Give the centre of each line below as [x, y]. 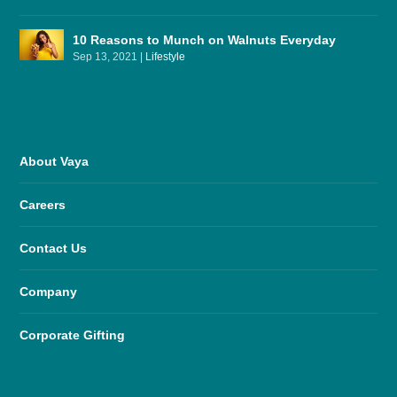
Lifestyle [166, 56]
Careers [43, 204]
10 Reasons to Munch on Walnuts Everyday [205, 39]
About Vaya [54, 161]
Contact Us [54, 248]
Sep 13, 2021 [105, 56]
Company [49, 291]
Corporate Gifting [73, 335]
